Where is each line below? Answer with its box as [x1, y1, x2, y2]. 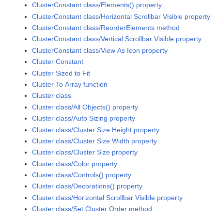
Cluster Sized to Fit [32, 69, 91, 77]
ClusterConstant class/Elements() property [32, 1, 162, 9]
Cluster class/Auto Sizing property [32, 114, 136, 123]
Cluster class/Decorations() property [32, 182, 143, 190]
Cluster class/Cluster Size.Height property [32, 125, 160, 134]
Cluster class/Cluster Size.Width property [32, 137, 157, 145]
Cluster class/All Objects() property [32, 103, 139, 111]
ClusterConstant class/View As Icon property [32, 46, 168, 54]
